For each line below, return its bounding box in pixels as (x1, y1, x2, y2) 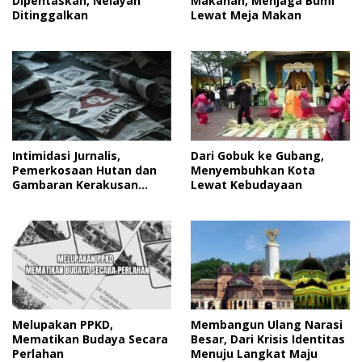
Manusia (12, 191, 61, 207)
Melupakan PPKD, (12, 317, 113, 332)
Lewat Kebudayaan (191, 176, 302, 192)
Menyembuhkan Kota (191, 162, 315, 178)
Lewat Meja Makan (191, 7, 301, 23)
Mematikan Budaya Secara (12, 331, 168, 347)
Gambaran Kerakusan (12, 176, 138, 192)
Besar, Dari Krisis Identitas (191, 331, 345, 347)
